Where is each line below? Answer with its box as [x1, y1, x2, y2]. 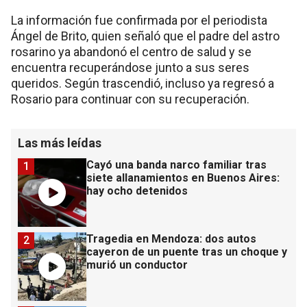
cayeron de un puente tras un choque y [86, 245, 287, 259]
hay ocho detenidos [86, 184, 188, 198]
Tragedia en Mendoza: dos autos [86, 232, 256, 246]
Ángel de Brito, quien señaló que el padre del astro [11, 29, 280, 44]
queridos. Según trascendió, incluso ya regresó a [11, 76, 274, 91]
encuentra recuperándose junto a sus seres [11, 60, 249, 75]
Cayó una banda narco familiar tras [86, 158, 267, 172]
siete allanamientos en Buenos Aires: [86, 171, 280, 185]
